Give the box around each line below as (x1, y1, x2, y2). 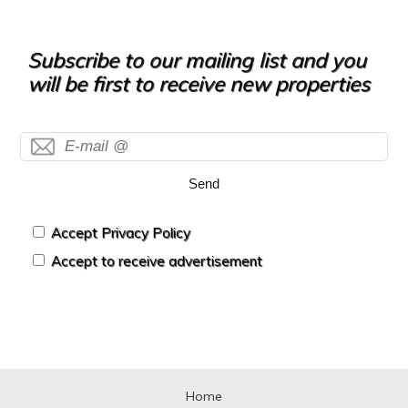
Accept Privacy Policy (51, 224, 191, 242)
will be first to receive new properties (27, 70, 370, 97)
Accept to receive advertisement (51, 252, 263, 270)
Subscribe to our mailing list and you (27, 46, 366, 74)
